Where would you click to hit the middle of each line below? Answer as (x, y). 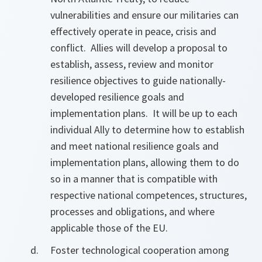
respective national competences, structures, (149, 195)
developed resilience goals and (117, 97)
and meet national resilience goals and (135, 146)
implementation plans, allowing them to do (145, 162)
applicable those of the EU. (109, 228)
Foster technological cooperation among (140, 250)
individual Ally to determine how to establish (147, 130)
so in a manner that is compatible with (134, 179)
